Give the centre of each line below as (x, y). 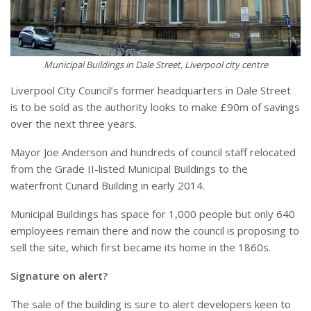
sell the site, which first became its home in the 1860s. (141, 247)
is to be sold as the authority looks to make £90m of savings (155, 107)
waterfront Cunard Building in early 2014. (108, 186)
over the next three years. (74, 124)
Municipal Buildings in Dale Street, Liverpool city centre (155, 65)
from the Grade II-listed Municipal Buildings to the (129, 169)
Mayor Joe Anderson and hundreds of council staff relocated (153, 152)
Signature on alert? (59, 276)
